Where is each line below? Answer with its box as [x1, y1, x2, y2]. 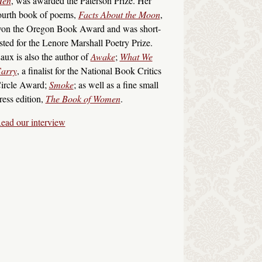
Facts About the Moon [78, 8, 160, 20]
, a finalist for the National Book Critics [16, 64, 161, 77]
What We [119, 50, 153, 63]
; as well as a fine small [73, 78, 158, 91]
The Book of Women [45, 92, 120, 105]
